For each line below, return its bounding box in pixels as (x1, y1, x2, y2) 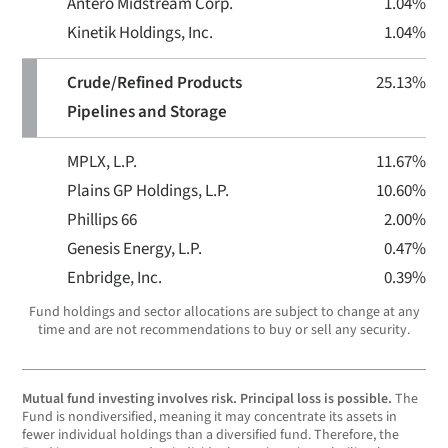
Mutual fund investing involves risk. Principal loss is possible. (22, 389, 392, 409)
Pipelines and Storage (67, 100, 227, 124)
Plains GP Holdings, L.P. (67, 179, 229, 203)
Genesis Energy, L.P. (67, 237, 202, 261)
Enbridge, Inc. (67, 266, 162, 290)
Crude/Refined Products (67, 71, 242, 95)
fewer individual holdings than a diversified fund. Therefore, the (22, 425, 399, 445)
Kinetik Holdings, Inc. (67, 21, 213, 45)
